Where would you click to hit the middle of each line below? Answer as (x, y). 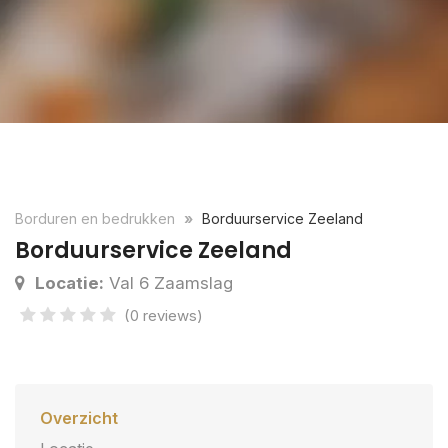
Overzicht (79, 418)
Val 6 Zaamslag (168, 283)
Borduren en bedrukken (97, 218)
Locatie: (69, 283)
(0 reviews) (163, 315)
